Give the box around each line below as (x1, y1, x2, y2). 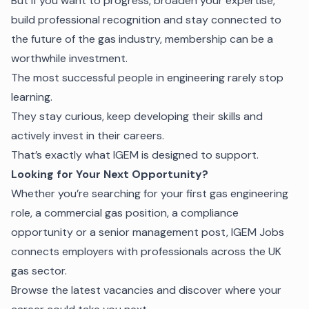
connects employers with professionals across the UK (11, 243, 281, 259)
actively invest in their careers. (11, 128, 164, 143)
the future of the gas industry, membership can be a (11, 31, 273, 46)
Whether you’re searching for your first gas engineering (11, 186, 288, 201)
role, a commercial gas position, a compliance (11, 205, 239, 220)
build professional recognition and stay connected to (11, 12, 281, 27)
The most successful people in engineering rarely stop (11, 70, 283, 85)
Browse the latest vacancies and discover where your (11, 282, 281, 297)
